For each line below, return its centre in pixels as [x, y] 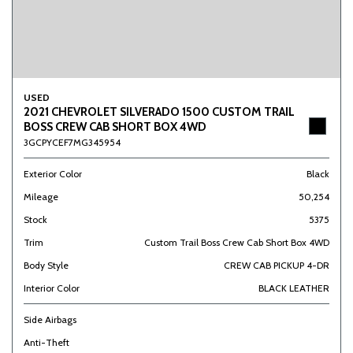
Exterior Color [53, 174]
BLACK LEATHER [294, 288]
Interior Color [52, 288]
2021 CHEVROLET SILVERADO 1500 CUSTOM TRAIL [159, 112]
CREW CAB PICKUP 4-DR [277, 265]
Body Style [46, 265]
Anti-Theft [46, 342]
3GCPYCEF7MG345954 [72, 142]
